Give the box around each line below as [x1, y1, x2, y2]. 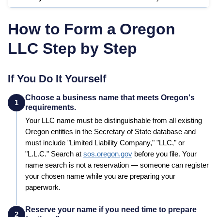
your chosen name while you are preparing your [25, 172, 175, 180]
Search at [51, 150, 81, 158]
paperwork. [25, 183, 61, 191]
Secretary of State [94, 127, 151, 136]
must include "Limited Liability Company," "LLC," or [25, 139, 185, 147]
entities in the [49, 127, 92, 136]
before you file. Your [134, 150, 197, 158]
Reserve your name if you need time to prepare [25, 205, 197, 214]
